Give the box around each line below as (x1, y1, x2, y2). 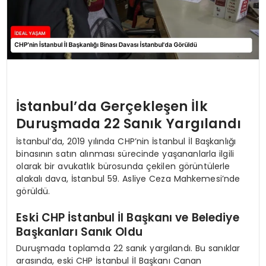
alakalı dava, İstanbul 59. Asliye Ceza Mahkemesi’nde (16, 172, 240, 185)
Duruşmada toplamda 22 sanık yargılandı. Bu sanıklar (16, 242, 240, 254)
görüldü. (16, 185, 50, 197)
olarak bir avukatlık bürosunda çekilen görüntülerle (16, 160, 230, 172)
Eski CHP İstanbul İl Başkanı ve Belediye (16, 210, 239, 226)
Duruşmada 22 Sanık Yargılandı (16, 114, 241, 134)
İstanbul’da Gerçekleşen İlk (16, 97, 208, 116)
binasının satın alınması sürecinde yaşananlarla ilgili (16, 147, 235, 160)
